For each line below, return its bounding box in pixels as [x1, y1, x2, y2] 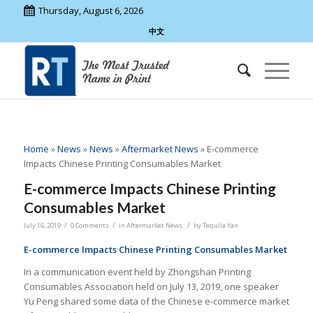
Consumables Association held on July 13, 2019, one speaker [23, 280, 279, 293]
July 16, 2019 [23, 221, 61, 231]
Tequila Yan [202, 221, 238, 231]
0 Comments [70, 221, 109, 231]
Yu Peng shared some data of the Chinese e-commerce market [23, 295, 289, 308]
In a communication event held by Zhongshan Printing [23, 265, 251, 279]
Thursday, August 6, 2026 [38, 4, 143, 17]
